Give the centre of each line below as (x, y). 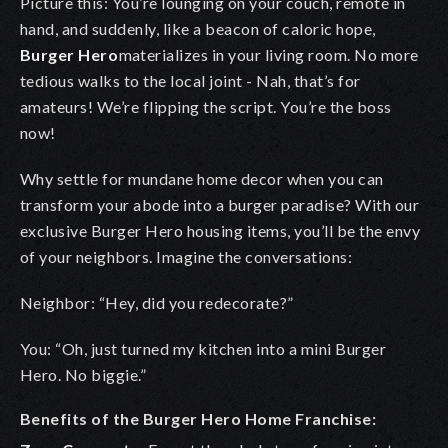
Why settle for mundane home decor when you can (202, 178)
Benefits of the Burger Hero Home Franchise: (198, 418)
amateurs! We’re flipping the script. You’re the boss (206, 106)
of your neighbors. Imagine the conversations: (186, 256)
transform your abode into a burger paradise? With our (220, 204)
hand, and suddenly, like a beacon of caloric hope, (198, 28)
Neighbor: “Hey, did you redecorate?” (159, 302)
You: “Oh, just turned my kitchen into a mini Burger (203, 348)
